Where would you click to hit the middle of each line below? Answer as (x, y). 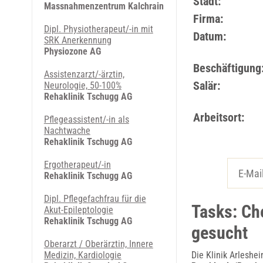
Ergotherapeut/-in (77, 165)
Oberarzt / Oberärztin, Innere (98, 244)
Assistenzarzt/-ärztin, (84, 74)
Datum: (209, 36)
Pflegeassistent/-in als (86, 119)
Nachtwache (67, 131)
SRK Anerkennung (77, 40)
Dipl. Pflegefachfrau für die (95, 199)
